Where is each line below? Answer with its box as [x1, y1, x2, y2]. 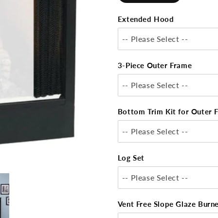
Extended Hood [117, 15, 174, 23]
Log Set [117, 153, 145, 162]
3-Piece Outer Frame [117, 61, 192, 70]
